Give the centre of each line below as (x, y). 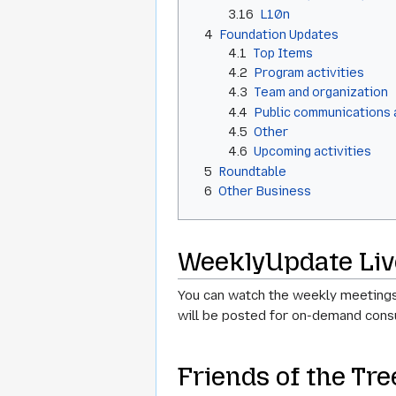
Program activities (309, 72)
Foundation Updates (278, 34)
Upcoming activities (313, 152)
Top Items (283, 53)
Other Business (264, 191)
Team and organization (321, 92)
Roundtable (252, 171)
